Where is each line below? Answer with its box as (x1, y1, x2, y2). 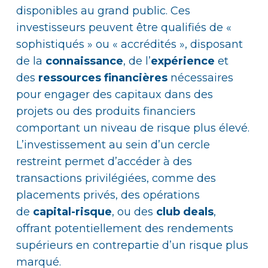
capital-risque (33, 205, 112, 218)
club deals (156, 205, 214, 218)
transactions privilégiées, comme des (16, 172, 216, 185)
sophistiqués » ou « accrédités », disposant (16, 38, 243, 51)
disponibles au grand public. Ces (16, 4, 190, 17)
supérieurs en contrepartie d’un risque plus (16, 239, 248, 252)
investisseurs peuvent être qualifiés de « (16, 21, 232, 34)
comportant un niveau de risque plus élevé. (16, 121, 249, 135)
